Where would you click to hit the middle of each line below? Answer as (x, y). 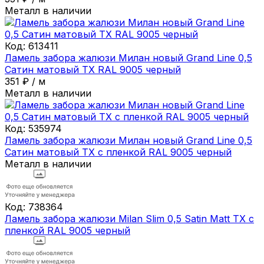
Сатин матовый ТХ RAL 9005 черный (93, 69)
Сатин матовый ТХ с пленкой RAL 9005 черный (118, 152)
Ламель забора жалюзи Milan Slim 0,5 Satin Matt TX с (129, 218)
